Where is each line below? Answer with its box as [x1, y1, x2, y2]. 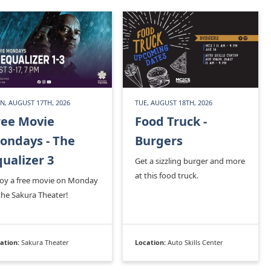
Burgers [135, 132, 183, 149]
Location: [135, 237, 168, 247]
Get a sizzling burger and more [135, 155, 245, 166]
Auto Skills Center [168, 237, 223, 247]
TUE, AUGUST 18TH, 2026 [135, 97, 212, 107]
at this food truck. [135, 169, 198, 181]
